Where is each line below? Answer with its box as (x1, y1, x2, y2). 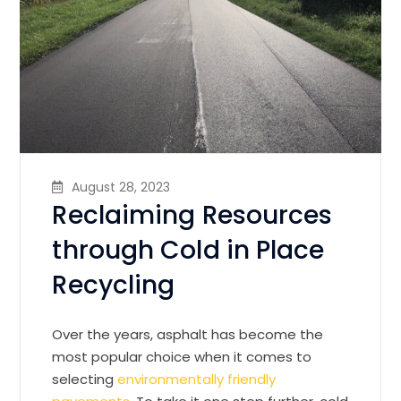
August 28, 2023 (72, 178, 171, 197)
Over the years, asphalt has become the (52, 325, 324, 345)
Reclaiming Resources (52, 198, 333, 234)
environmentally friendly (117, 370, 277, 389)
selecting (52, 370, 118, 389)
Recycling (52, 268, 175, 303)
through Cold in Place (52, 233, 325, 269)
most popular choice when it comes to (52, 347, 312, 367)
